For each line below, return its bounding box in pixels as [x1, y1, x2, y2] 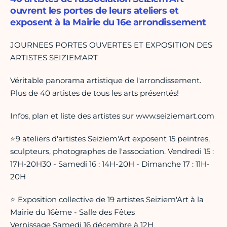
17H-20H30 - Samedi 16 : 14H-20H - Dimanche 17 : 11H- [10, 159, 210, 169]
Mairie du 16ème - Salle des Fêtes [10, 207, 135, 217]
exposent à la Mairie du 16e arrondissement [10, 17, 206, 28]
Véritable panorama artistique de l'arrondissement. [10, 75, 201, 86]
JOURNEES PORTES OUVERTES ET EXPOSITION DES [10, 40, 212, 50]
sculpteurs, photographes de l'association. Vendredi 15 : [10, 146, 214, 157]
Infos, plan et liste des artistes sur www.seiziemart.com [10, 111, 214, 121]
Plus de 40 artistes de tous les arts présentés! [10, 88, 179, 98]
